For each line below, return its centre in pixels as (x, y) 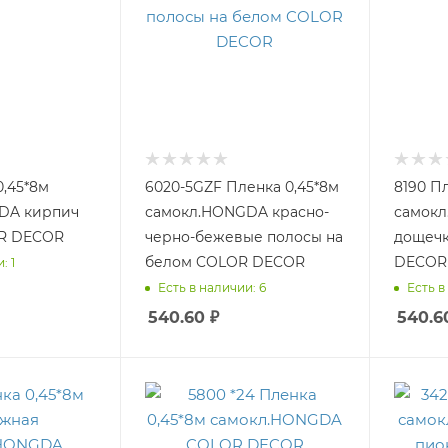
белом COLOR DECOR (225, 261)
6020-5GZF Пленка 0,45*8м (242, 186)
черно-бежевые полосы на (244, 236)
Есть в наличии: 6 (212, 288)
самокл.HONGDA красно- (237, 211)
